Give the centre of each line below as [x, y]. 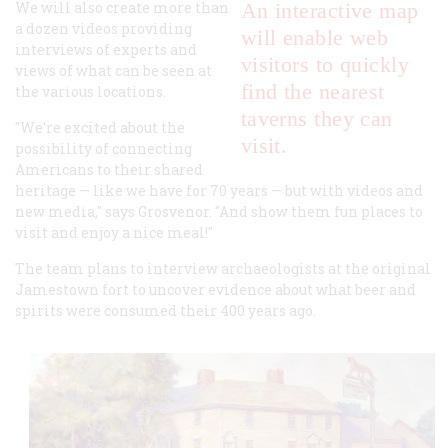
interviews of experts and [106, 50]
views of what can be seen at [113, 71]
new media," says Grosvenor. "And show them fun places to [219, 212]
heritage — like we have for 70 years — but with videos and [219, 191]
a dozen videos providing [103, 29]
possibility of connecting [103, 149]
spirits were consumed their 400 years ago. [168, 311]
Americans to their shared [109, 170]
